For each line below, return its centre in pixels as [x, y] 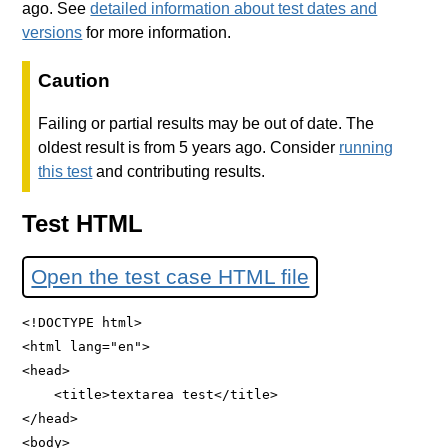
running [366, 148]
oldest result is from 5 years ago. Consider [189, 148]
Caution [74, 81]
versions [52, 33]
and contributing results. [179, 172]
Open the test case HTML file [170, 276]
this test [65, 172]
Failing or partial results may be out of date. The [206, 124]
